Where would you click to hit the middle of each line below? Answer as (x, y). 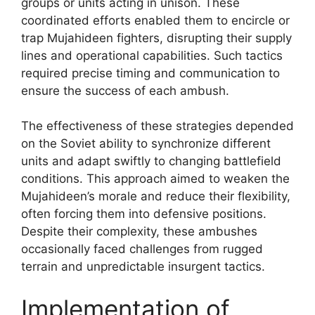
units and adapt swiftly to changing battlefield (151, 161)
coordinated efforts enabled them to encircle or (155, 20)
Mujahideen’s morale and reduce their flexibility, (156, 196)
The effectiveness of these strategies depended (157, 126)
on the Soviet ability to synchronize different (146, 143)
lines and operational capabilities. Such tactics (152, 55)
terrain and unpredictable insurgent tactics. (143, 266)
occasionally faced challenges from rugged (142, 249)
